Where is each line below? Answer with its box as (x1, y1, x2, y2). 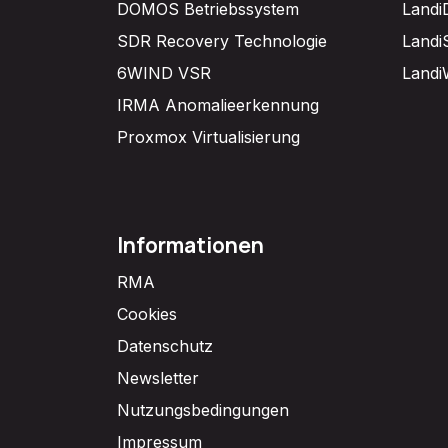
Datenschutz (117, 335, 213, 356)
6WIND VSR (117, 62, 211, 83)
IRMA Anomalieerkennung (117, 94, 319, 115)
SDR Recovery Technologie (117, 30, 327, 51)
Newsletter (117, 367, 199, 388)
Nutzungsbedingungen (117, 399, 289, 420)
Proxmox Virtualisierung (117, 126, 300, 147)
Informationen (117, 230, 264, 259)
